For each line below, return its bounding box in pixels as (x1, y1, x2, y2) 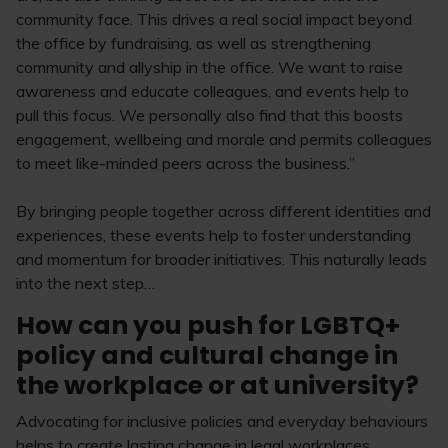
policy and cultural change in (16, 338, 398, 373)
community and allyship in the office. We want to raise (16, 57, 403, 77)
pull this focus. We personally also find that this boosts (16, 105, 403, 125)
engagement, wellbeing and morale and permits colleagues (16, 129, 432, 149)
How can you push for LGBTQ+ (16, 308, 400, 343)
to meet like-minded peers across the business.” (16, 153, 355, 173)
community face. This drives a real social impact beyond (16, 9, 412, 29)
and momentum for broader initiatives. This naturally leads (16, 249, 427, 269)
